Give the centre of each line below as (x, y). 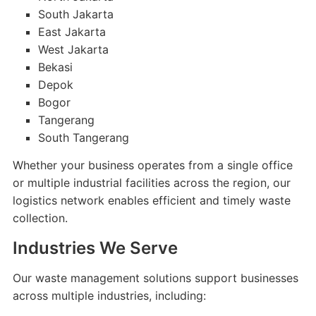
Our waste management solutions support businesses (155, 278)
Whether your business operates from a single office (152, 165)
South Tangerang (83, 138)
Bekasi (55, 67)
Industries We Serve (95, 248)
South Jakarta (75, 14)
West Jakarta (73, 49)
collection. (40, 218)
